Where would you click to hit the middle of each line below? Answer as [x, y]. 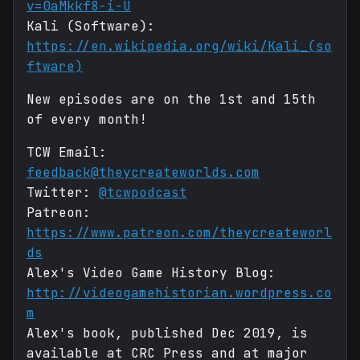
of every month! [87, 120]
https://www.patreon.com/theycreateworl [179, 233]
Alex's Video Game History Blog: [151, 273]
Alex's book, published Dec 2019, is [167, 333]
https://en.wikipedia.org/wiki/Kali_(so [179, 47]
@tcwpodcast [143, 193]
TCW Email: [67, 153]
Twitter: [63, 193]
